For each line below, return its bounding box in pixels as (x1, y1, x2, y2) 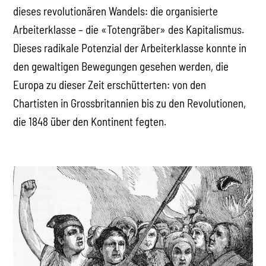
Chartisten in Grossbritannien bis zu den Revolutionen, (13, 96, 246, 110)
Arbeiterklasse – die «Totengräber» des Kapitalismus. (13, 23, 245, 37)
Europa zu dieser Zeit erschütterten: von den (13, 78, 207, 92)
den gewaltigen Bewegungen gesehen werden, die (13, 59, 229, 74)
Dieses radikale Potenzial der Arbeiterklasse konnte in (13, 41, 247, 55)
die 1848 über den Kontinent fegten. (13, 115, 167, 129)
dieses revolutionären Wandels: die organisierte (13, 4, 218, 18)
